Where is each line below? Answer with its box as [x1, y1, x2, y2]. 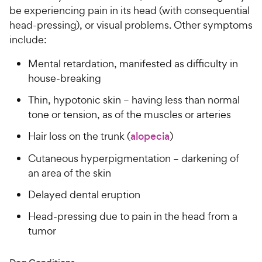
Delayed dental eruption [28, 188, 140, 201]
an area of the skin [28, 166, 111, 180]
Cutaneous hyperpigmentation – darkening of [28, 151, 239, 165]
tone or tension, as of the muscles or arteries [28, 108, 231, 121]
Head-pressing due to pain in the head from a [28, 209, 237, 223]
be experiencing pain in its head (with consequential [9, 4, 250, 17]
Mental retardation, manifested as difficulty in [28, 57, 238, 70]
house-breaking [28, 71, 101, 85]
